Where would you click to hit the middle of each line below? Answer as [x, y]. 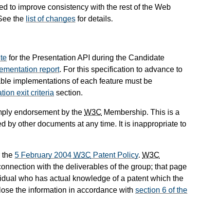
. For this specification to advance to [121, 70]
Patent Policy [115, 155]
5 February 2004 [44, 155]
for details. [94, 19]
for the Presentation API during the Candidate [86, 58]
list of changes [51, 19]
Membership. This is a [141, 112]
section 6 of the [161, 190]
